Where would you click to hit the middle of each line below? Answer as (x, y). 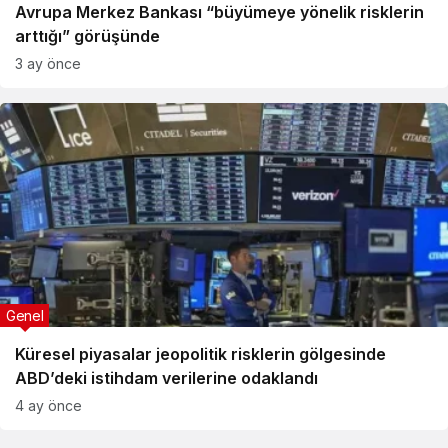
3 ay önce (48, 63)
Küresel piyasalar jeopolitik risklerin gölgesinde (200, 354)
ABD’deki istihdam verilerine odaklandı (166, 378)
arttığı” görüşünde (87, 36)
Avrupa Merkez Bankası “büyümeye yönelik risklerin (219, 12)
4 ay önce (48, 405)
